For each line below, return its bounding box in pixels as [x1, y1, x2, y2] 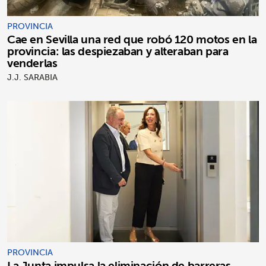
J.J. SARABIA [7, 69, 58, 84]
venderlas [7, 52, 58, 73]
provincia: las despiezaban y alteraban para [7, 40, 229, 61]
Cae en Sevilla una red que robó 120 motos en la [7, 28, 257, 49]
